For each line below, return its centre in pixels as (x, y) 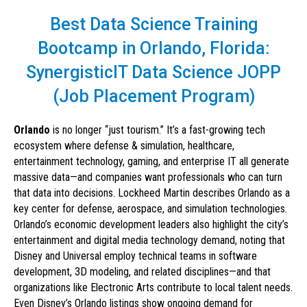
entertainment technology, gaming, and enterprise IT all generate (151, 162)
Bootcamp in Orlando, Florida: (153, 49)
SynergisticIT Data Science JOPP (153, 73)
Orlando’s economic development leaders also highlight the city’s (151, 225)
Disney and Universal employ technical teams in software (135, 256)
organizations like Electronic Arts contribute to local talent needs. (153, 288)
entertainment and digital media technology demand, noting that (149, 241)
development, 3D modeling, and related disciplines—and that (142, 272)
